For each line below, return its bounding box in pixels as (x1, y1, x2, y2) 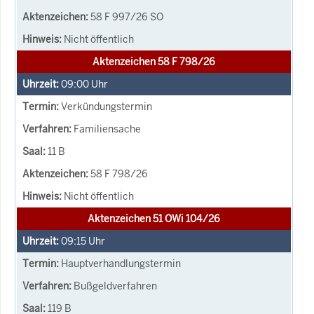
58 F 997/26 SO (90, 10, 163, 23)
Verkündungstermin (61, 100, 152, 113)
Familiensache (74, 122, 141, 135)
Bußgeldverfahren (74, 279, 157, 292)
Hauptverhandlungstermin (61, 257, 181, 270)
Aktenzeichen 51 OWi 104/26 (88, 212, 220, 225)
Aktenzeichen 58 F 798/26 (93, 55, 215, 68)
